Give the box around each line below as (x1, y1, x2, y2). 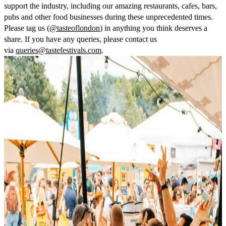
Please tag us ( (4, 24, 49, 32)
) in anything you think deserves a (100, 24, 207, 32)
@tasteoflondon (49, 24, 100, 32)
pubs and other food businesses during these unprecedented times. (4, 13, 213, 21)
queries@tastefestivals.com (16, 46, 101, 54)
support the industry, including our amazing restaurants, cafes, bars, (4, 2, 217, 10)
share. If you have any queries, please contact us (4, 35, 157, 43)
